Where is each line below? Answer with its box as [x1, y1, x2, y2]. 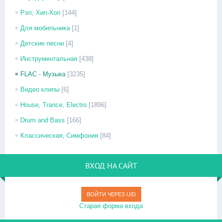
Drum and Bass [20, 116, 65, 124]
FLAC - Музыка [20, 70, 65, 78]
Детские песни [20, 40, 64, 47]
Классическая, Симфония [20, 132, 98, 139]
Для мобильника [20, 24, 70, 32]
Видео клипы [20, 86, 59, 93]
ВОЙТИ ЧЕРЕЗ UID [86, 191, 136, 197]
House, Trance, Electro [20, 101, 87, 109]
